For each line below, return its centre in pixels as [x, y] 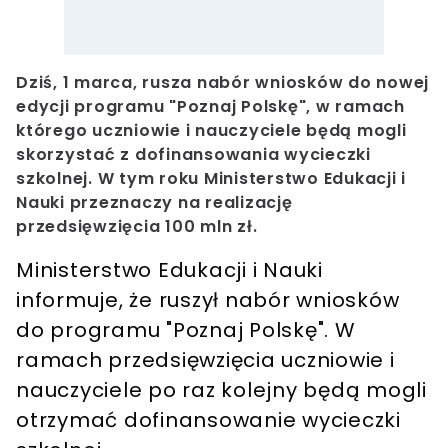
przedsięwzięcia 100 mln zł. [137, 227]
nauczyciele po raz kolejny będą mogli [221, 390]
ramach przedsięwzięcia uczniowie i [205, 360]
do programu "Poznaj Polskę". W [186, 330]
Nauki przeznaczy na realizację [154, 203]
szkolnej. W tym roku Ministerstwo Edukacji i [211, 179]
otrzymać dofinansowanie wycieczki [208, 420]
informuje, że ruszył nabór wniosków [208, 300]
